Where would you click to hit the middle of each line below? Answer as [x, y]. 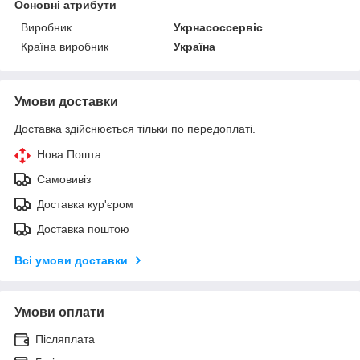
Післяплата [65, 339]
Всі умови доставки [71, 260]
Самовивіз [64, 179]
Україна [195, 46]
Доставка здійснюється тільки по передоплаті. [135, 128]
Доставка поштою [83, 229]
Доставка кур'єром [85, 204]
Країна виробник [65, 46]
